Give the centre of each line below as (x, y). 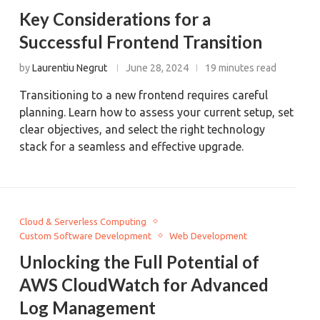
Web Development (209, 235)
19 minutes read (241, 67)
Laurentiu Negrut (70, 67)
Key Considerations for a (115, 19)
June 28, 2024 (157, 67)
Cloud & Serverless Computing (83, 221)
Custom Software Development (86, 235)
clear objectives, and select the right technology (142, 129)
